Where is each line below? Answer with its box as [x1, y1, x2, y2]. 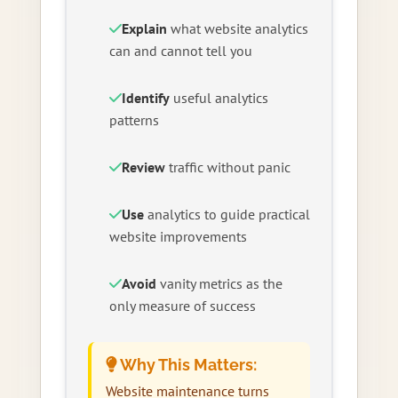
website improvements [108, 227, 247, 245]
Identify [121, 88, 170, 107]
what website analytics [166, 19, 308, 37]
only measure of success [108, 296, 256, 314]
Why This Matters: [116, 354, 257, 374]
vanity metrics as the [155, 274, 283, 292]
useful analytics [169, 88, 268, 107]
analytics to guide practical [143, 204, 310, 223]
